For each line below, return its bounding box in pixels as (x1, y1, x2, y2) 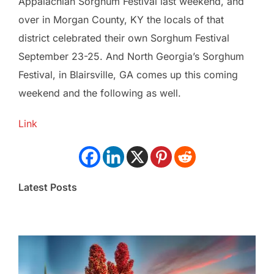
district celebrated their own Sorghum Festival (18, 31, 229, 44)
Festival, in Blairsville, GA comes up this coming (18, 68, 238, 81)
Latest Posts (18, 180, 77, 193)
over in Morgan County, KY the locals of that (18, 13, 224, 26)
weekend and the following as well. (18, 86, 181, 99)
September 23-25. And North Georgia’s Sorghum (18, 50, 244, 62)
